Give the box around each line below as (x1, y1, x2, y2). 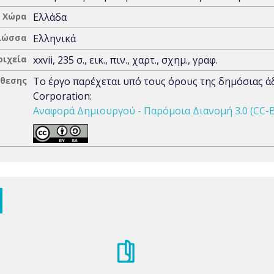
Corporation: (33, 89, 92, 103)
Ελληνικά (33, 32, 76, 45)
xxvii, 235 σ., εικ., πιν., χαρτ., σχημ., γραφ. (33, 53, 218, 67)
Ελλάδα (33, 10, 67, 24)
